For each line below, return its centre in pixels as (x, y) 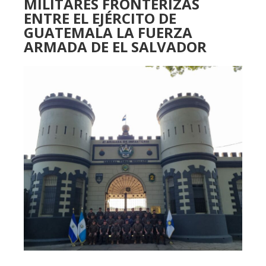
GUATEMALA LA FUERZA (108, 32)
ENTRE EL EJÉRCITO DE (100, 18)
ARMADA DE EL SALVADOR (115, 47)
